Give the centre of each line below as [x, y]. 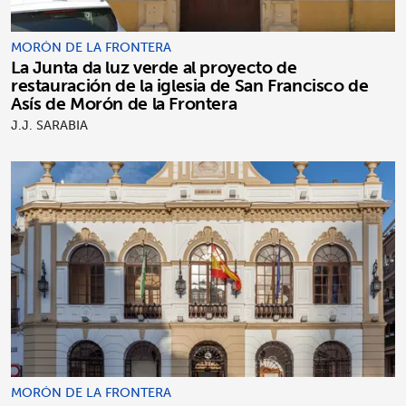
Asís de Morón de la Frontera [124, 103]
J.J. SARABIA [49, 125]
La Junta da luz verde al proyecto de [154, 67]
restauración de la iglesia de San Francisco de [190, 85]
